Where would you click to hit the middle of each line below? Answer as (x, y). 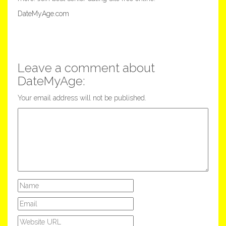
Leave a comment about (86, 68)
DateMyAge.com (43, 13)
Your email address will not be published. (82, 98)
